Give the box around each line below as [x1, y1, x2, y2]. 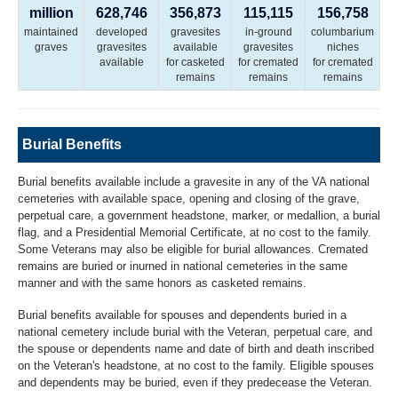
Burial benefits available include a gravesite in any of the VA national [18, 175, 370, 189]
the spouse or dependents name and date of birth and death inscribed [18, 341, 374, 355]
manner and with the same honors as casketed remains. [18, 276, 306, 291]
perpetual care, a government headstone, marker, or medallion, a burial [18, 209, 380, 223]
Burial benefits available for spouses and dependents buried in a [18, 307, 346, 322]
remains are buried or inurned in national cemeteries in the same [18, 259, 347, 274]
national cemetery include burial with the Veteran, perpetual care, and [18, 324, 372, 338]
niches [326, 41, 359, 54]
